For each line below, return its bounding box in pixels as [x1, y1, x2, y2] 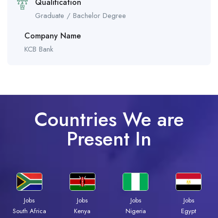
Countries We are [34, 105, 184, 134]
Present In [67, 125, 151, 153]
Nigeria [125, 206, 146, 216]
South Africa [12, 206, 46, 216]
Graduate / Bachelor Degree [35, 10, 126, 21]
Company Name [24, 30, 81, 42]
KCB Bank [24, 44, 53, 55]
